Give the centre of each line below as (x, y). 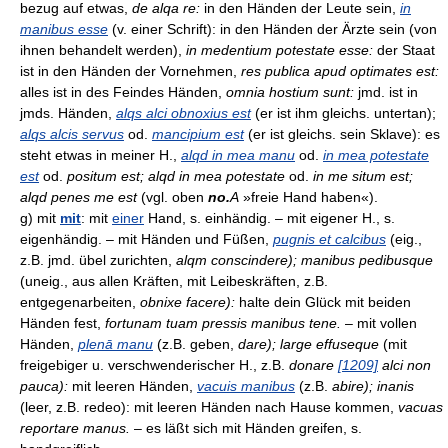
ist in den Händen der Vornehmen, (130, 71)
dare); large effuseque (308, 344)
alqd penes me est (78, 197)
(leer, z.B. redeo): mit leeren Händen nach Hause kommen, (209, 407)
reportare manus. (75, 428)
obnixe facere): (187, 302)
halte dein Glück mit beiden (323, 302)
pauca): (44, 386)
